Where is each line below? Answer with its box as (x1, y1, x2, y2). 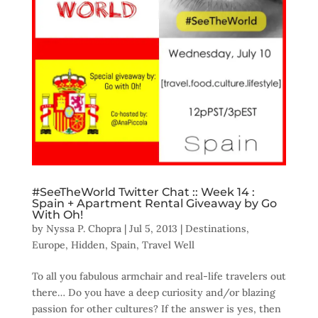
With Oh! (31, 207, 83, 221)
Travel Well (141, 238, 194, 251)
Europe (31, 238, 65, 251)
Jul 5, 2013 (128, 221, 177, 235)
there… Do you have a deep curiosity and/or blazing (31, 285, 275, 299)
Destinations (185, 221, 246, 235)
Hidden (70, 238, 105, 251)
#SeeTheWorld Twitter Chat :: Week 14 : (31, 185, 255, 199)
